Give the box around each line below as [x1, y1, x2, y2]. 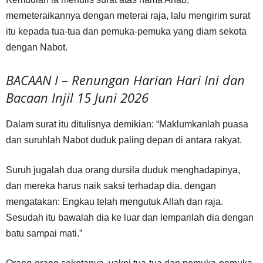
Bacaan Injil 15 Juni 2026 [6, 89, 149, 106]
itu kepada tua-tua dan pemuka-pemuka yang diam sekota [6, 26, 247, 36]
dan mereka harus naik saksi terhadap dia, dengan [6, 181, 216, 191]
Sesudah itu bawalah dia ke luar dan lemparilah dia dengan [6, 213, 254, 222]
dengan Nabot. [6, 42, 68, 52]
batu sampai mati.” [6, 228, 82, 238]
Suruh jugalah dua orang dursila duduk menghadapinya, [6, 165, 240, 175]
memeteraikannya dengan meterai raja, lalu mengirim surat [6, 11, 250, 21]
